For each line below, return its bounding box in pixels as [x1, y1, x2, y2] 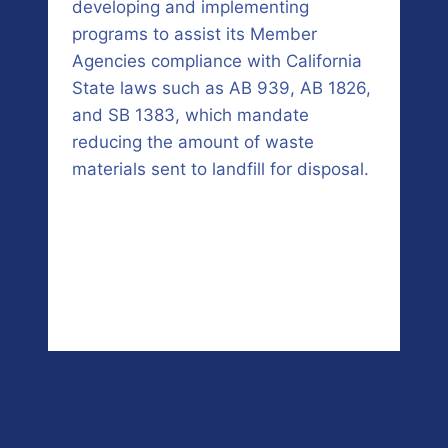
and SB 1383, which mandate [72, 105, 309, 126]
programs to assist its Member [72, 24, 317, 45]
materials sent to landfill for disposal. [72, 159, 369, 180]
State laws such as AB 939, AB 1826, [72, 78, 371, 99]
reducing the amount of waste [72, 132, 314, 153]
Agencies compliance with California [72, 51, 362, 72]
